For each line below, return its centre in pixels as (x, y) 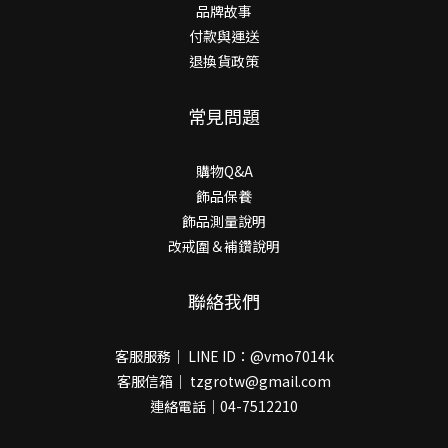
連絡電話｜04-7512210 (224, 405)
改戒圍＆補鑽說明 (224, 245)
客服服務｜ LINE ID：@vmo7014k (224, 355)
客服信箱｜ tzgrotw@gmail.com (224, 380)
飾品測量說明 (224, 220)
